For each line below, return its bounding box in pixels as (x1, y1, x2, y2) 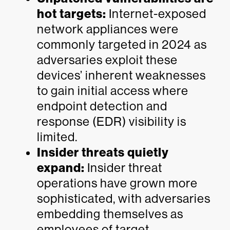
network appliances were (37, 22, 179, 36)
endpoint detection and (37, 99, 167, 113)
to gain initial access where (37, 84, 188, 98)
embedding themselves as (37, 207, 183, 221)
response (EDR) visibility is (37, 114, 186, 128)
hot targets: (37, 7, 106, 21)
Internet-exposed (106, 7, 206, 21)
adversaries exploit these (37, 53, 178, 67)
